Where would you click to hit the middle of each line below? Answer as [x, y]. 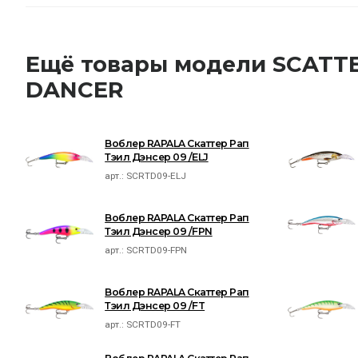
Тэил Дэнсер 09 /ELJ [157, 157]
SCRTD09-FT [154, 324]
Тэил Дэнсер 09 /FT [155, 305]
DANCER [75, 89]
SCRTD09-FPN [157, 250]
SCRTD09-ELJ [157, 175]
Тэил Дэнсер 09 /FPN [159, 231]
